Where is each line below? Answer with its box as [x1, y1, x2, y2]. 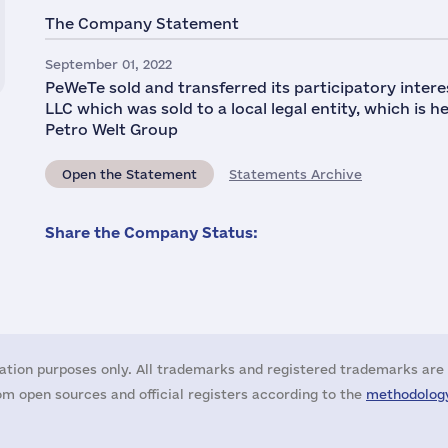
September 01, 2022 [45, 57, 172, 71]
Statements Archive [229, 167, 362, 181]
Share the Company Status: [45, 224, 258, 241]
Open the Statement [62, 167, 197, 181]
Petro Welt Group [45, 121, 178, 138]
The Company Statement [45, 15, 239, 32]
